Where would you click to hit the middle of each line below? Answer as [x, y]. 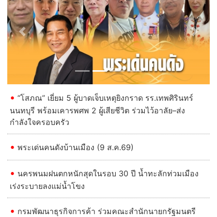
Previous [38, 37]
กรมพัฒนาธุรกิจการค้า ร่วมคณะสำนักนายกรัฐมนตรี [107, 211]
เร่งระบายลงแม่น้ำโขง [47, 186]
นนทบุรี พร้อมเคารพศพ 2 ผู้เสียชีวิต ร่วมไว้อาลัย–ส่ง [97, 110]
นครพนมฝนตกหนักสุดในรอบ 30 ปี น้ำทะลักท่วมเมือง [108, 173]
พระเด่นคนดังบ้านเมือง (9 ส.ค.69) [76, 147]
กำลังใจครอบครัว [41, 122]
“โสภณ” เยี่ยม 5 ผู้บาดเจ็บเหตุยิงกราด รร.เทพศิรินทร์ [105, 98]
